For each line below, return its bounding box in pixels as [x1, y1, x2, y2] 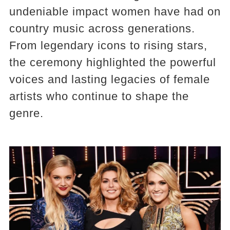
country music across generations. [9, 22, 195, 35]
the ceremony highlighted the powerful [9, 56, 216, 69]
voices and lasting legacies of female [9, 73, 210, 86]
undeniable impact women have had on [9, 5, 221, 18]
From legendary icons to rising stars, [9, 39, 207, 52]
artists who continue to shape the [9, 90, 189, 103]
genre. [9, 107, 44, 120]
